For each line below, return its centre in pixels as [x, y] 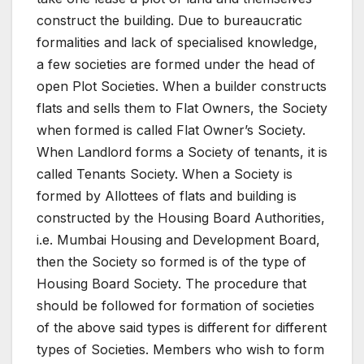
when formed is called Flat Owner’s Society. [171, 130]
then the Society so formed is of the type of [171, 262]
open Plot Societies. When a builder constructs [182, 87]
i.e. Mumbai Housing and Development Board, [178, 240]
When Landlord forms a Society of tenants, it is [182, 152]
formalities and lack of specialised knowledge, [177, 43]
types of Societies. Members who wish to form [180, 350]
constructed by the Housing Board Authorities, [181, 218]
